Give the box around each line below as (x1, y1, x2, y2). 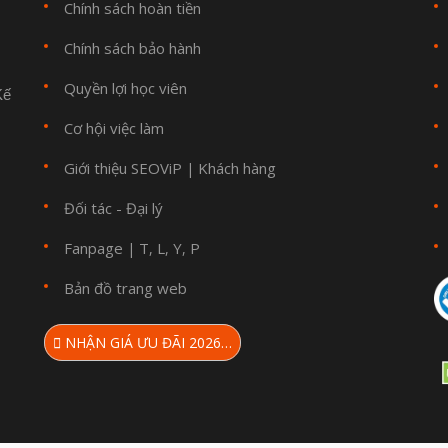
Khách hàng (198, 158, 276, 178)
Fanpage (64, 238, 123, 258)
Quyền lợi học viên (64, 78, 187, 98)
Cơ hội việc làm (64, 118, 164, 138)
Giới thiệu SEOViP (64, 158, 182, 178)
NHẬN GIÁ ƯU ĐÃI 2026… (61, 333, 232, 352)
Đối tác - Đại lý (64, 198, 163, 218)
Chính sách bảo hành (64, 38, 201, 58)
